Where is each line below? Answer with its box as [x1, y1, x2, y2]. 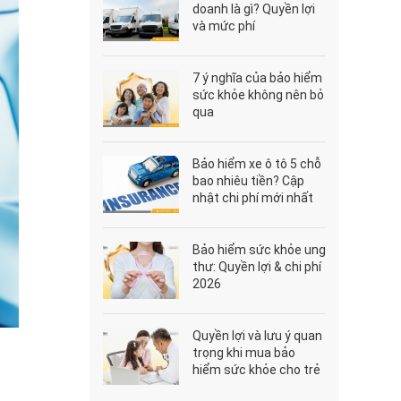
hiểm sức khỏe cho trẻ [192, 363, 321, 377]
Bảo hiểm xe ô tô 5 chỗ [192, 157, 322, 171]
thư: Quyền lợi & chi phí [192, 260, 322, 274]
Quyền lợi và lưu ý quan [192, 328, 323, 343]
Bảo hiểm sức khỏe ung [192, 243, 327, 257]
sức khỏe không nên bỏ [192, 88, 325, 102]
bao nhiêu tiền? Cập [192, 174, 305, 188]
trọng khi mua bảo [192, 346, 296, 360]
